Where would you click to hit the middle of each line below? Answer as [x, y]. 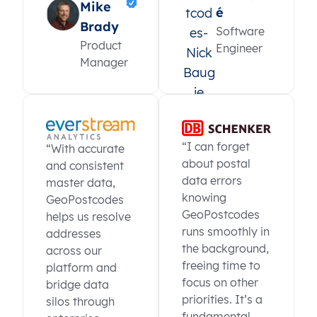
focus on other [220, 283]
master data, [81, 182]
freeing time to [221, 266]
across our [74, 250]
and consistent [85, 165]
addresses [74, 233]
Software [240, 31]
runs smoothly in [226, 232]
